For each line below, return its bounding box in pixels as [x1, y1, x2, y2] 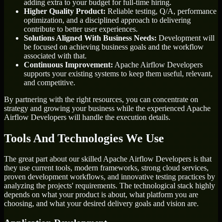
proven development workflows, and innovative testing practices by [4, 172, 215, 181]
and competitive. [24, 78, 75, 87]
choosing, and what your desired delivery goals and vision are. [4, 199, 199, 208]
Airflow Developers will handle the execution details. [4, 112, 170, 121]
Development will [157, 33, 215, 42]
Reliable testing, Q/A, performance [106, 6, 217, 15]
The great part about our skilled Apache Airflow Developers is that [4, 155, 212, 164]
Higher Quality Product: [24, 6, 106, 15]
